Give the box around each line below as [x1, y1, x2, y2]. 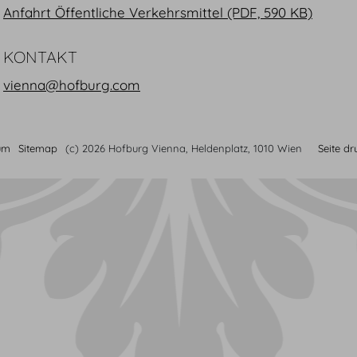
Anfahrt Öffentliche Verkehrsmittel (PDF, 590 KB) [3, 4, 312, 21]
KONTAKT [3, 47, 77, 67]
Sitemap [18, 142, 57, 155]
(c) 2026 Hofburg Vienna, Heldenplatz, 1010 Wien [65, 142, 302, 155]
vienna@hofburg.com [3, 76, 140, 93]
